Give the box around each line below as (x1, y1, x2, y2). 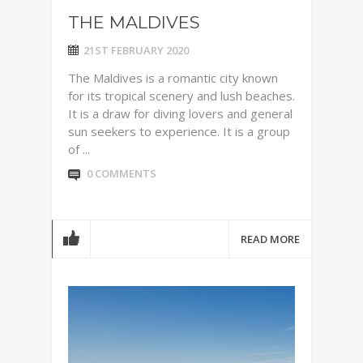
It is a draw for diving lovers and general (68, 105, 293, 122)
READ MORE (241, 232, 300, 246)
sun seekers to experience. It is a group (68, 123, 290, 139)
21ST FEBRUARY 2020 (83, 43, 189, 58)
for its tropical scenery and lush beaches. (68, 88, 295, 104)
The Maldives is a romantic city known (68, 70, 278, 86)
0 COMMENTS (87, 166, 156, 181)
